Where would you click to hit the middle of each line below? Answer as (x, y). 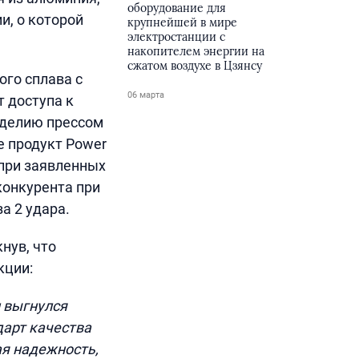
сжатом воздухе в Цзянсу (195, 66)
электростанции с (177, 37)
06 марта (146, 95)
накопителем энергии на (196, 51)
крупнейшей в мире (183, 22)
